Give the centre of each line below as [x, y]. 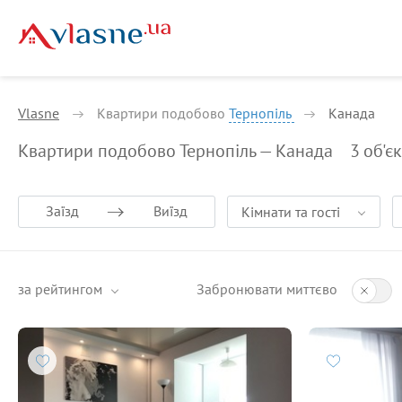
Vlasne [39, 113]
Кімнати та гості [291, 212]
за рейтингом [60, 289]
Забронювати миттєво [267, 289]
